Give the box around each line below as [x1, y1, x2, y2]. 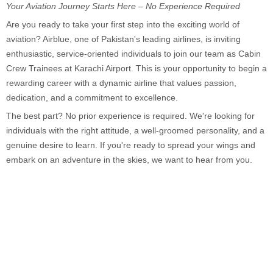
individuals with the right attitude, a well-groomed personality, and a [6, 125, 264, 135]
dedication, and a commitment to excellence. [6, 92, 178, 102]
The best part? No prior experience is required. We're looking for [6, 110, 255, 121]
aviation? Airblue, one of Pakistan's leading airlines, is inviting [6, 34, 241, 44]
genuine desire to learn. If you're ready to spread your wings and [6, 140, 255, 150]
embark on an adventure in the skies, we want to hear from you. [6, 154, 252, 165]
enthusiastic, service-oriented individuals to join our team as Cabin [6, 48, 261, 58]
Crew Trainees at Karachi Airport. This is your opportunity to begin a [6, 63, 267, 73]
